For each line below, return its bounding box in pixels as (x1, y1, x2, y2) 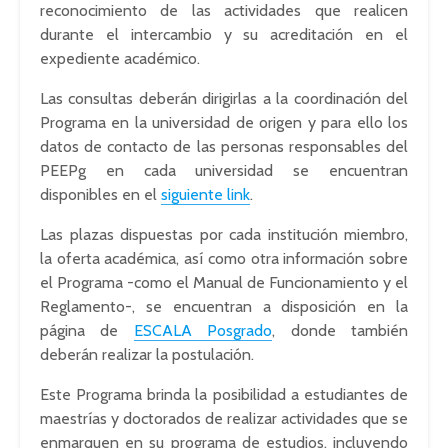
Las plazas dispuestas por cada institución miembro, (40, 225, 408, 244)
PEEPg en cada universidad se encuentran (40, 161, 408, 180)
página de (40, 321, 134, 340)
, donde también (272, 321, 409, 340)
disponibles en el (40, 185, 161, 204)
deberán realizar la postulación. (40, 345, 254, 364)
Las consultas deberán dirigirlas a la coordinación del (40, 89, 408, 108)
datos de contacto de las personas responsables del (40, 137, 408, 156)
